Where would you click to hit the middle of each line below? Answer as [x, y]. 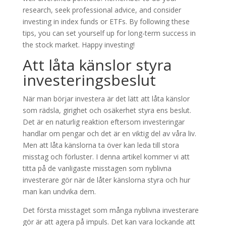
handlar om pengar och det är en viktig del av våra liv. [109, 133]
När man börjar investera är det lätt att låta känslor [106, 99]
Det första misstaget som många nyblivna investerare [110, 210]
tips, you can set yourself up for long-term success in [109, 33]
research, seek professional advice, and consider [102, 10]
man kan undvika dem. [59, 191]
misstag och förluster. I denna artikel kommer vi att [106, 157]
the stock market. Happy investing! [78, 45]
